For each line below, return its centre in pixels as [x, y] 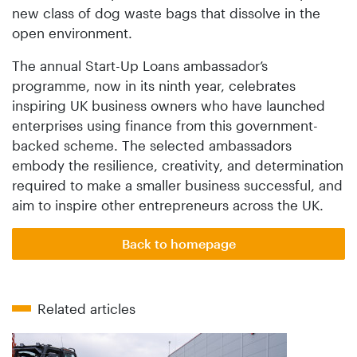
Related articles [86, 308]
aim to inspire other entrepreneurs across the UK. [168, 204]
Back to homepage [178, 243]
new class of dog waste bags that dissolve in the [166, 12]
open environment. [72, 32]
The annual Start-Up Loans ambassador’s [140, 65]
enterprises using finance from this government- [165, 125]
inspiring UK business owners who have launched [169, 105]
